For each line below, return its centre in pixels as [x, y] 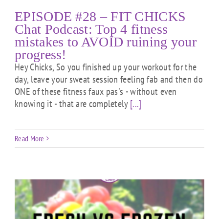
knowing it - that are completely [72, 103]
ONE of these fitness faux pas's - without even [96, 91]
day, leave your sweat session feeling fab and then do [109, 79]
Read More [30, 138]
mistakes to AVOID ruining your [106, 42]
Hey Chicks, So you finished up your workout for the [106, 67]
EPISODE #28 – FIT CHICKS [100, 16]
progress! [41, 54]
